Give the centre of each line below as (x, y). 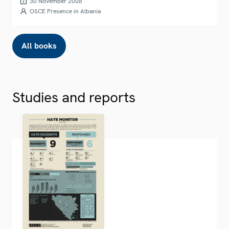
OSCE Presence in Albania (65, 11)
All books (39, 45)
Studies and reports (74, 97)
